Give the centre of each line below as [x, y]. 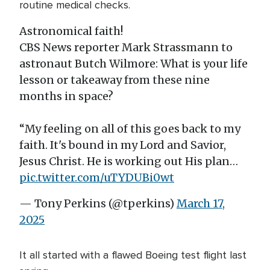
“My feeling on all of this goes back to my [130, 129]
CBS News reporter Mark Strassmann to [126, 47]
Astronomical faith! [71, 31]
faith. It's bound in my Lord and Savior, [123, 145]
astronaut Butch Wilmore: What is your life [133, 64]
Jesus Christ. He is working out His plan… [129, 161]
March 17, [201, 203]
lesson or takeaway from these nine [115, 80]
